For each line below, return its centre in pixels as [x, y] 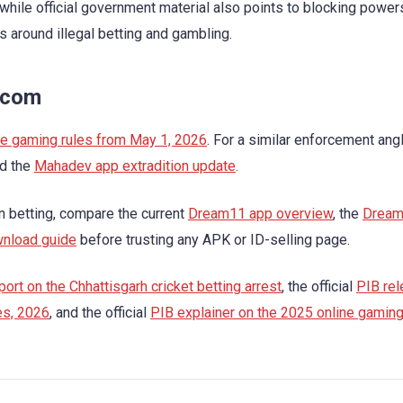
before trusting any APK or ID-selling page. [213, 239]
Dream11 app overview [260, 213]
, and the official [100, 312]
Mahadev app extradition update [135, 166]
